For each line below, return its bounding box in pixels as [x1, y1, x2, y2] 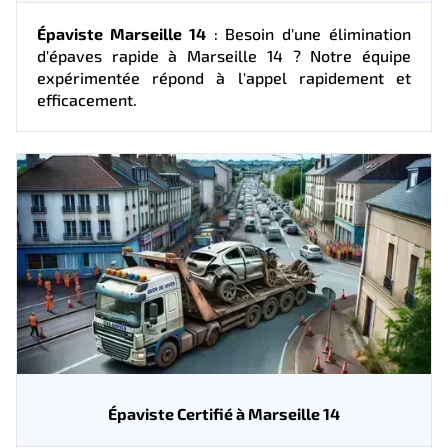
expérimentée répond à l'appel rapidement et [37, 67, 411, 87]
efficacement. [37, 89, 137, 109]
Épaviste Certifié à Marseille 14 [108, 403, 340, 423]
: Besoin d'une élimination [205, 23, 412, 43]
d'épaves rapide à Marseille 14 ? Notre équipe [37, 45, 411, 65]
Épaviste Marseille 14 [37, 23, 206, 43]
